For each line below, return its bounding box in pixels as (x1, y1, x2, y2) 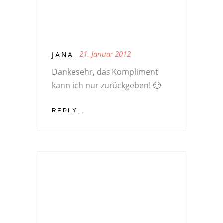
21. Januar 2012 (79, 49, 131, 59)
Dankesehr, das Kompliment (52, 66, 158, 78)
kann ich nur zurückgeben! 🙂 (52, 80, 161, 91)
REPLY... (52, 107, 85, 114)
